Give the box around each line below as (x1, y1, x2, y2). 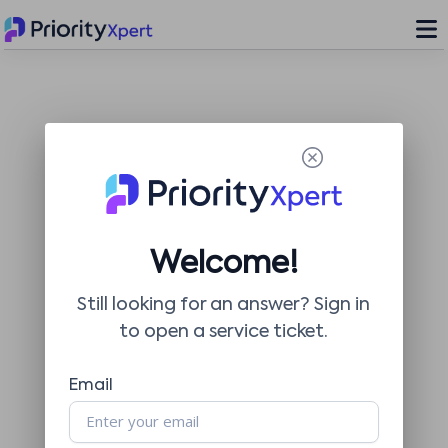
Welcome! (149, 250, 298, 280)
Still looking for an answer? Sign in (77, 296, 371, 314)
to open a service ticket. (119, 323, 329, 341)
